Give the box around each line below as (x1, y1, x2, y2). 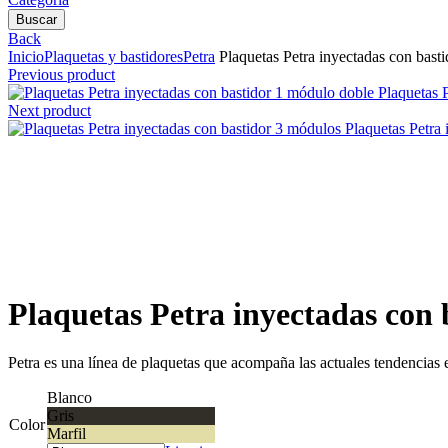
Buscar (16, 12, 57, 28)
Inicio (8, 48, 44, 66)
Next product (8, 102, 91, 120)
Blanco (47, 389, 92, 407)
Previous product (8, 66, 115, 84)
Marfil (47, 425, 86, 443)
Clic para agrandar (8, 256, 124, 274)
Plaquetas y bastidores (44, 48, 183, 66)
